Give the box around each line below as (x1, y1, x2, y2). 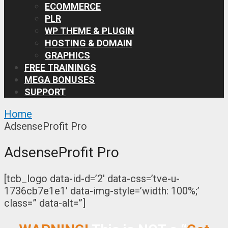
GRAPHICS (45, 49, 90, 61)
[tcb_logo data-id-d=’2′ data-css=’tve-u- (4, 173, 180, 185)
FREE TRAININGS (24, 62, 96, 73)
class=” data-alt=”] (4, 197, 85, 210)
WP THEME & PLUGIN (45, 25, 134, 36)
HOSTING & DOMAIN (45, 37, 132, 48)
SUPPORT (24, 86, 66, 97)
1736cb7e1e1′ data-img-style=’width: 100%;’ (4, 185, 199, 197)
